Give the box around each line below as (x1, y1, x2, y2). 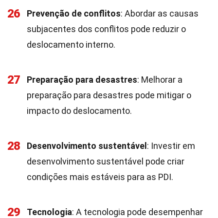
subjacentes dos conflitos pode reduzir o (27, 24, 186, 34)
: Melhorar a (137, 74, 182, 85)
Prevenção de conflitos (27, 8, 121, 18)
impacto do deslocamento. (27, 106, 132, 116)
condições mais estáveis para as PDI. (27, 172, 173, 182)
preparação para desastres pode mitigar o (27, 90, 191, 100)
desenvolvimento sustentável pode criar (27, 156, 184, 166)
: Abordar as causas (121, 8, 199, 18)
